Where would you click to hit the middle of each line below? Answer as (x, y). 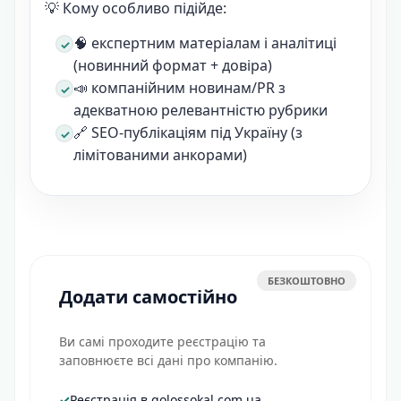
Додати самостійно (148, 296)
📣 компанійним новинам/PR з (179, 87)
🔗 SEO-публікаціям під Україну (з (188, 132)
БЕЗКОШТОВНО (307, 280)
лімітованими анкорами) (160, 154)
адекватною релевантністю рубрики (200, 110)
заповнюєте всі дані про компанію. (168, 360)
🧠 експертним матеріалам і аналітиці (205, 43)
